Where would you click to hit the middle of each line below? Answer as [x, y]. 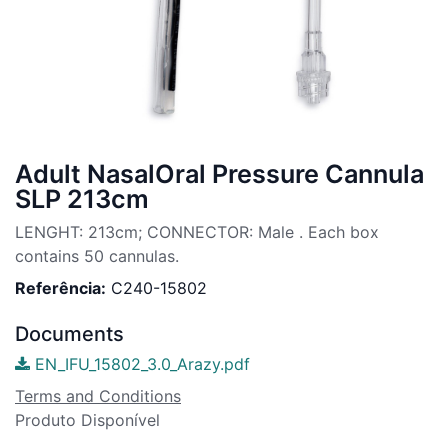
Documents [69, 333]
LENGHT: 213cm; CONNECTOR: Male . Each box [197, 231]
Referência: [60, 287]
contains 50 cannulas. [97, 255]
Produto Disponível [90, 419]
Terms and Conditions [98, 395]
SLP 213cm [82, 198]
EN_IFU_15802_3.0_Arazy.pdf [140, 363]
